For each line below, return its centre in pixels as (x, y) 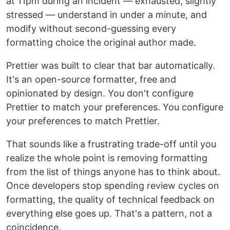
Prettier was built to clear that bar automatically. (111, 66)
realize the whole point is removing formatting (107, 158)
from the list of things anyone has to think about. (113, 172)
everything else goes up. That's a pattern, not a (109, 214)
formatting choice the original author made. (101, 43)
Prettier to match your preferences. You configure (115, 107)
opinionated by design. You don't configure (100, 93)
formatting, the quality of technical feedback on (110, 200)
